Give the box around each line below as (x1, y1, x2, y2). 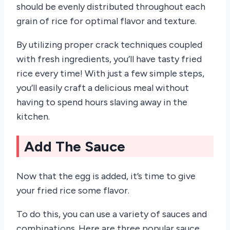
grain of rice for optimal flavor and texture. (16, 15, 197, 27)
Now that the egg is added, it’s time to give (16, 170, 196, 182)
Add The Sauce (24, 138, 125, 156)
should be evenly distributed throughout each (16, 1, 205, 12)
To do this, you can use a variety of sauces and (16, 208, 207, 220)
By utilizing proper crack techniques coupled (16, 39, 202, 50)
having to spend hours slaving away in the (16, 97, 187, 108)
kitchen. (16, 111, 50, 122)
